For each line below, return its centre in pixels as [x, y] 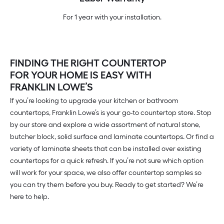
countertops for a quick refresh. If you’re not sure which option [107, 161]
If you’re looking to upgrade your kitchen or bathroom [94, 101]
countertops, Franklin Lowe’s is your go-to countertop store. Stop [111, 113]
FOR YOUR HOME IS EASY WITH [81, 75]
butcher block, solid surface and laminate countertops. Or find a [112, 137]
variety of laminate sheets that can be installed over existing [106, 149]
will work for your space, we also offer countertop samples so [106, 173]
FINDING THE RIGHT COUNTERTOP [88, 63]
